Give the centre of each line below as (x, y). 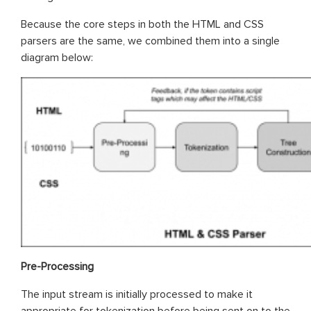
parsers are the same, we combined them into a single (150, 41)
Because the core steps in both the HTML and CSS (142, 24)
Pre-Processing (57, 266)
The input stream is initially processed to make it (137, 294)
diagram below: (57, 57)
